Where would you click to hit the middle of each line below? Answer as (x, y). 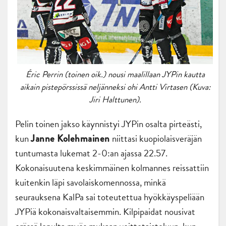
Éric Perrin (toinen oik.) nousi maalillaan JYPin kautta (115, 74)
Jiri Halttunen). (115, 99)
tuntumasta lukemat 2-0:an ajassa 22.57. (91, 153)
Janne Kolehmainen (71, 138)
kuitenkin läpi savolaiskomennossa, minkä (91, 182)
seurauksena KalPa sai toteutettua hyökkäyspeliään (110, 197)
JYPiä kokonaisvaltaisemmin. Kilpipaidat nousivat (105, 211)
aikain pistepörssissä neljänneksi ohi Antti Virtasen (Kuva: (115, 87)
